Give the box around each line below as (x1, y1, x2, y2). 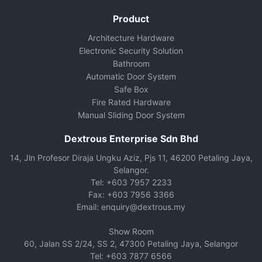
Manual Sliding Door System (77, 110, 185, 120)
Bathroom (112, 58, 150, 68)
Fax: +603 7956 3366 (88, 189, 174, 199)
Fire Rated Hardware (91, 97, 171, 107)
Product (113, 13, 149, 25)
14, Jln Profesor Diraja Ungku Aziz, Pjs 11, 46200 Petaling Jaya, (9, 153, 253, 163)
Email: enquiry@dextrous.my (77, 202, 185, 212)
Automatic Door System (86, 71, 176, 81)
